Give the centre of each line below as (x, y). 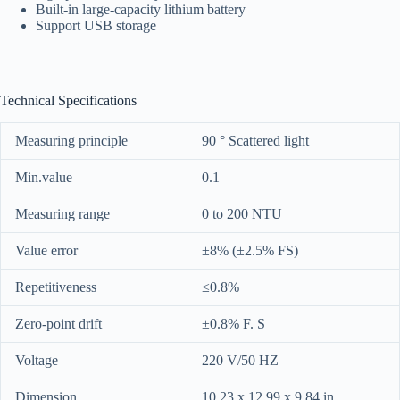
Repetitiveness (56, 287)
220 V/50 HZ (240, 360)
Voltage (37, 360)
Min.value (44, 177)
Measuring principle (71, 140)
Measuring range (62, 213)
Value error (46, 250)
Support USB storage (96, 26)
